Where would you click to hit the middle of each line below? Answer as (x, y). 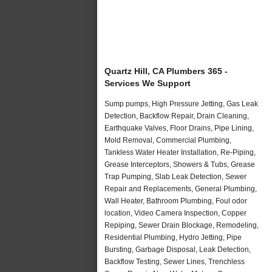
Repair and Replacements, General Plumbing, (181, 189)
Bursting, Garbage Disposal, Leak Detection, (178, 249)
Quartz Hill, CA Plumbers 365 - (166, 71)
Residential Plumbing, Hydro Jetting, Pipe (173, 237)
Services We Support (148, 83)
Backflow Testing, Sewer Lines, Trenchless (175, 261)
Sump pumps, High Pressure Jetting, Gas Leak (181, 104)
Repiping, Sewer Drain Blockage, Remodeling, (182, 225)
